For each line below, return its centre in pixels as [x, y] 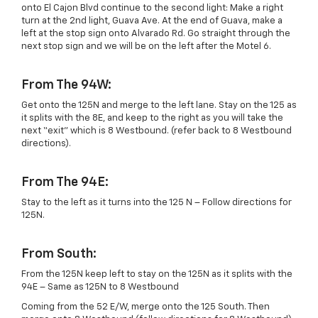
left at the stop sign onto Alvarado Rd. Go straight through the [156, 34]
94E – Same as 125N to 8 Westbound [100, 287]
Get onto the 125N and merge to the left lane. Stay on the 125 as [159, 106]
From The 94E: [65, 183]
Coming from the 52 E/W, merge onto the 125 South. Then [146, 307]
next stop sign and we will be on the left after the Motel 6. [146, 47]
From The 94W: [66, 86]
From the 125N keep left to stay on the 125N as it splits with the [157, 275]
